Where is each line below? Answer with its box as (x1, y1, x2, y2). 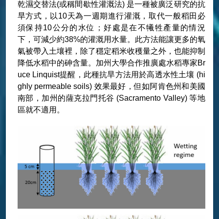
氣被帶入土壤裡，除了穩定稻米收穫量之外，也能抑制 (17, 47, 205, 55)
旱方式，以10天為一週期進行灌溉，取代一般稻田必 (17, 12, 205, 20)
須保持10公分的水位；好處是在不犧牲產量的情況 (17, 23, 205, 32)
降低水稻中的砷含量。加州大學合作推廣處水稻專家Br (17, 59, 205, 67)
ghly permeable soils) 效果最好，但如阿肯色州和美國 (17, 82, 205, 90)
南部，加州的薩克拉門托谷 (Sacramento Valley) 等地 (17, 94, 205, 102)
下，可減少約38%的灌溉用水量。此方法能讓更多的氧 (17, 35, 205, 44)
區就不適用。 (17, 106, 65, 114)
